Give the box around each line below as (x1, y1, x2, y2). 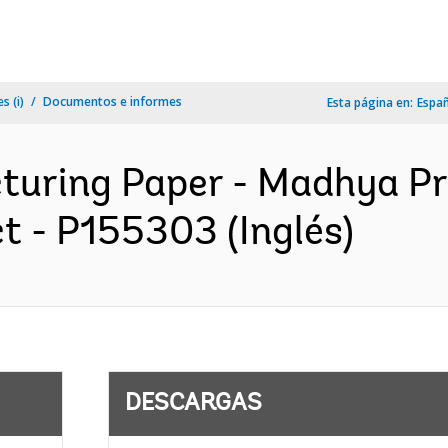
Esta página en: (327, 94, 413, 111)
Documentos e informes (43, 93, 182, 110)
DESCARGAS (124, 392, 262, 416)
